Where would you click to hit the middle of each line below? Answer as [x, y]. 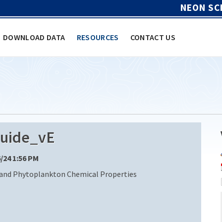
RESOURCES [98, 37]
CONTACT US [153, 37]
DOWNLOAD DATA [34, 37]
